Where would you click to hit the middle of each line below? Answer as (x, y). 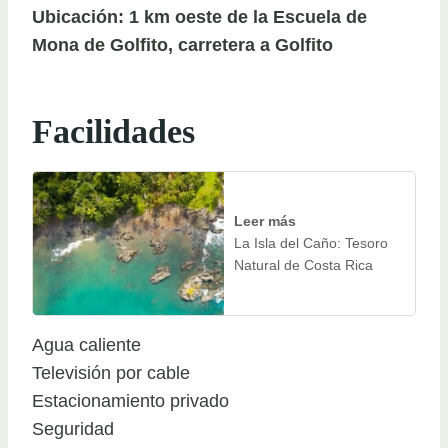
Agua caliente (86, 345)
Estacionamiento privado (130, 401)
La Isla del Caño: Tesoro (311, 243)
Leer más (265, 221)
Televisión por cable (111, 373)
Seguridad (73, 429)
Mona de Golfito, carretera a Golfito (182, 44)
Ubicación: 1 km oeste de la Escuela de (199, 16)
